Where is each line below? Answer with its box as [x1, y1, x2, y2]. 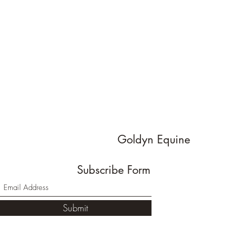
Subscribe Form [77, 163, 150, 177]
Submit [63, 202, 88, 214]
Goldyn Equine [117, 132, 190, 146]
